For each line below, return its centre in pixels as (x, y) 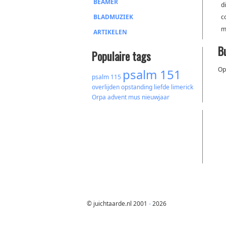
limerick (182, 87)
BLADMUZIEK (113, 17)
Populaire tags (121, 56)
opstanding (137, 87)
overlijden (106, 87)
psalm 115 (106, 77)
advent (117, 97)
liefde (162, 87)
